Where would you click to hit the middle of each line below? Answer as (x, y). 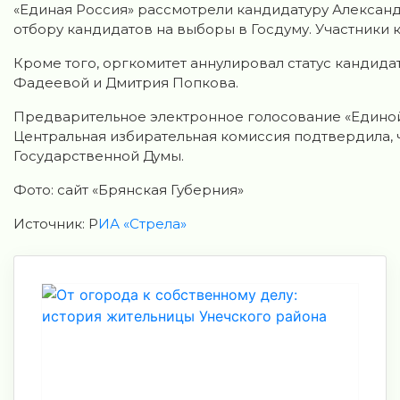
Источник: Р (56, 224)
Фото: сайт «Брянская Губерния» (129, 190)
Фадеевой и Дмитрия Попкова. (126, 83)
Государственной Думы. (99, 156)
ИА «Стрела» (142, 224)
